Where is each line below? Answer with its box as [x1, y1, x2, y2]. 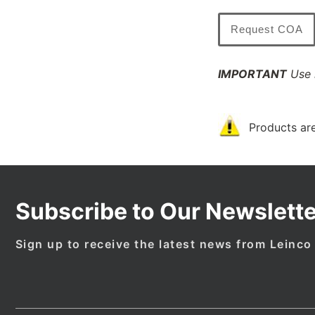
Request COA [231, 22, 303, 35]
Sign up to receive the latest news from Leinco [15, 237, 312, 252]
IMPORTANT [218, 66, 287, 81]
